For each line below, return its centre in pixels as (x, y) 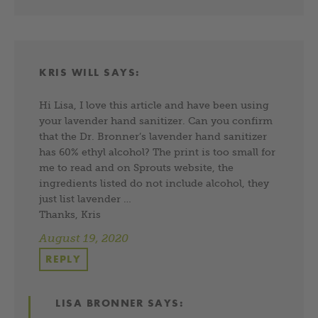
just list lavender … (85, 198)
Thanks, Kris (70, 214)
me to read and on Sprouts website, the (136, 167)
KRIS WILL (70, 72)
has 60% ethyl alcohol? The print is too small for (157, 152)
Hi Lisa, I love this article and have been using (154, 105)
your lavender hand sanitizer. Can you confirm (156, 120)
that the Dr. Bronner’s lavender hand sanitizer (153, 136)
